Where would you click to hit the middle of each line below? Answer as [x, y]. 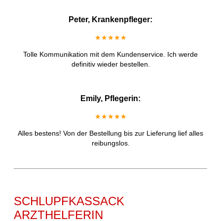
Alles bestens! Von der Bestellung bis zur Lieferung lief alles [110, 133]
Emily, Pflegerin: [110, 99]
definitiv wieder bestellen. [110, 64]
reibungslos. [110, 143]
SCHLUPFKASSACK [69, 201]
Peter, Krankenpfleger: [110, 20]
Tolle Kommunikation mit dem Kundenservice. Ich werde [110, 55]
